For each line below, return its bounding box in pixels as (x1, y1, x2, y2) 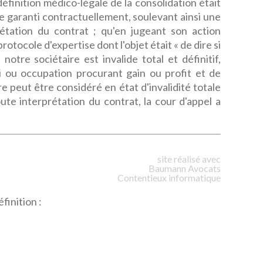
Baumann (149, 163, 186, 174)
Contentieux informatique (117, 172, 221, 183)
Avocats (188, 163, 221, 174)
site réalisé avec (157, 153, 221, 164)
